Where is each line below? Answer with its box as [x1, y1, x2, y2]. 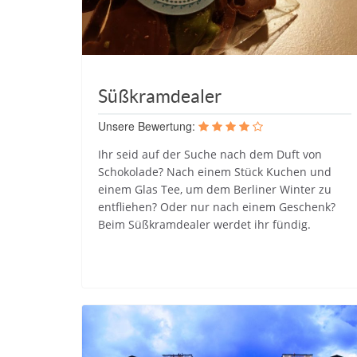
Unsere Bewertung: [98, 117, 195, 134]
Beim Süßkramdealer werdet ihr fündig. [98, 216, 311, 232]
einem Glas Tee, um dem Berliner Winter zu [98, 181, 331, 197]
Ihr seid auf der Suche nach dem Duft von [98, 146, 322, 162]
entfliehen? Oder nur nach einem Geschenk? [98, 198, 335, 214]
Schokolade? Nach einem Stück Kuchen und [98, 163, 331, 179]
